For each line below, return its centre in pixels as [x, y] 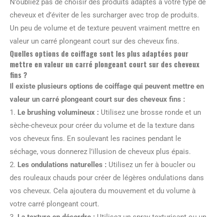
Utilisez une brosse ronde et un [150, 112]
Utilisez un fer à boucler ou [151, 165]
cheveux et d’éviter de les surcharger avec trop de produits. [104, 15]
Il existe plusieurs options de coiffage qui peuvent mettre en [107, 86]
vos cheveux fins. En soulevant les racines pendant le [95, 139]
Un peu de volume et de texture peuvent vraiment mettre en [105, 28]
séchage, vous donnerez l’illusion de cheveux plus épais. [100, 152]
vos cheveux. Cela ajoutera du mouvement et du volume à [103, 191]
